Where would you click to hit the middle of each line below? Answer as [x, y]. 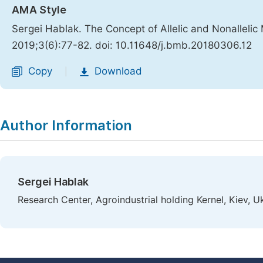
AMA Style [39, 10]
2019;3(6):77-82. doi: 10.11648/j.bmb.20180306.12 [132, 45]
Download [118, 71]
